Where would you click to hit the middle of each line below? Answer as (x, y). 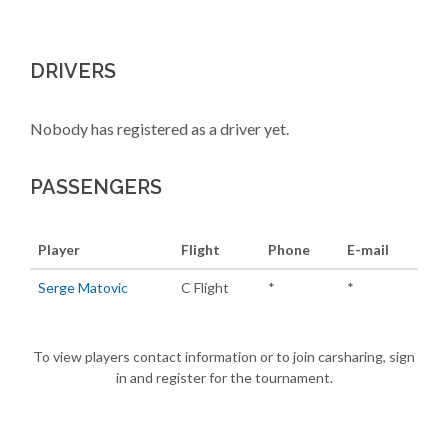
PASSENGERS (96, 187)
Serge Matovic (83, 287)
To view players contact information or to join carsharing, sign (224, 356)
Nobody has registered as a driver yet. (159, 128)
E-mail (368, 249)
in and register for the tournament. (224, 377)
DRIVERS (73, 71)
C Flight (205, 287)
